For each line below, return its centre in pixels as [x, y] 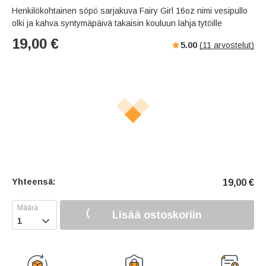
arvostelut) [233, 45]
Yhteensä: [34, 182]
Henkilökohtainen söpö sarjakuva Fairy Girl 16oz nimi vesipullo [130, 11]
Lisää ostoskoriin [157, 215]
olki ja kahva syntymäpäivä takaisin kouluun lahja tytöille [117, 23]
